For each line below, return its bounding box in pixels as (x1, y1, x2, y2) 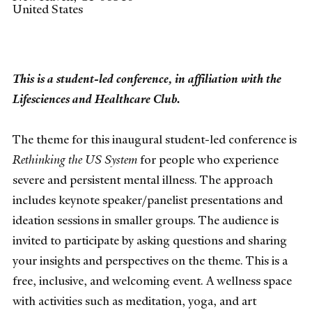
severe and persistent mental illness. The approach (13, 171, 273, 187)
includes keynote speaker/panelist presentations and (13, 192, 283, 208)
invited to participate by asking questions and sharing (13, 232, 287, 248)
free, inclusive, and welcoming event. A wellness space (13, 272, 292, 288)
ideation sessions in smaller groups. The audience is (13, 212, 279, 228)
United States (13, 1, 83, 17)
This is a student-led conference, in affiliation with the (13, 70, 281, 86)
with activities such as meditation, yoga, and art (13, 292, 256, 309)
